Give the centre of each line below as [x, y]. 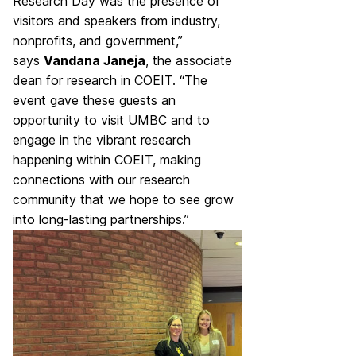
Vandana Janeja [95, 60]
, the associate [189, 60]
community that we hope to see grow [123, 199]
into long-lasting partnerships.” [101, 219]
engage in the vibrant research [102, 140]
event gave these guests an [94, 100]
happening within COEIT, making [107, 160]
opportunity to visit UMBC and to [111, 120]
